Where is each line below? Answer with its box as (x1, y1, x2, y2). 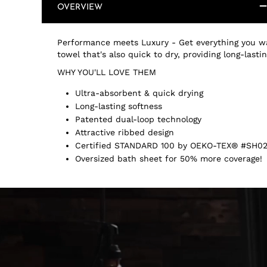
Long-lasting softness (75, 101, 162, 111)
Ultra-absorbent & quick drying (75, 88, 203, 98)
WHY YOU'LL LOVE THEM (57, 67, 156, 77)
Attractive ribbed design (75, 128, 174, 137)
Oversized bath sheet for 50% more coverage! (75, 154, 262, 163)
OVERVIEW (57, 3, 103, 12)
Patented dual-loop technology (75, 114, 201, 124)
